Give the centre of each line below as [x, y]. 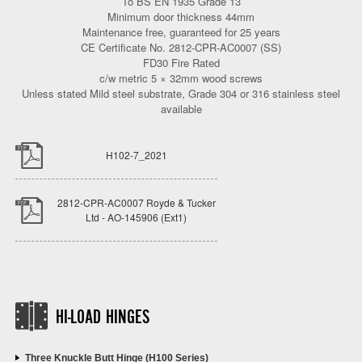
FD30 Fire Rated [181, 62]
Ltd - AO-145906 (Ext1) [137, 217]
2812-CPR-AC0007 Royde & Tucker [136, 203]
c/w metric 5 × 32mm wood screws [181, 78]
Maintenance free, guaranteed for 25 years [181, 32]
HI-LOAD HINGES [102, 318]
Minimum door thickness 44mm [181, 16]
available [181, 108]
